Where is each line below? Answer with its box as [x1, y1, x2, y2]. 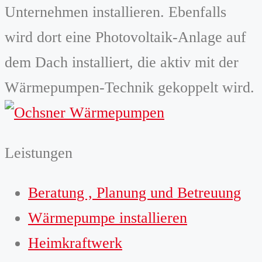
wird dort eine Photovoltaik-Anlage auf [5, 29, 246, 46]
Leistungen [5, 144, 73, 161]
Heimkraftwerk [28, 235, 122, 252]
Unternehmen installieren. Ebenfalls [5, 4, 226, 21]
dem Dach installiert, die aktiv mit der [5, 54, 239, 71]
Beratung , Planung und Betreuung [28, 184, 241, 202]
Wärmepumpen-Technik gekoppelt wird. [5, 79, 254, 96]
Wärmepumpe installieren [28, 209, 187, 227]
